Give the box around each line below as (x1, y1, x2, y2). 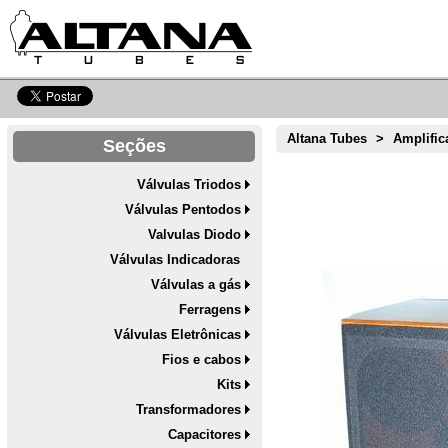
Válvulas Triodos (137, 177, 242, 193)
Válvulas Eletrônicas (114, 327, 242, 343)
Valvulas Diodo (148, 227, 242, 243)
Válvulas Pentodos (125, 202, 242, 218)
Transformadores (136, 402, 242, 418)
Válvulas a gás (151, 277, 242, 293)
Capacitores (168, 427, 242, 443)
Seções (102, 136, 166, 157)
